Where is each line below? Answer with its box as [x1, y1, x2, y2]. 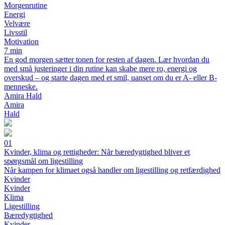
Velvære [4, 19, 30, 28]
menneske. [4, 82, 38, 91]
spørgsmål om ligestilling [4, 157, 83, 165]
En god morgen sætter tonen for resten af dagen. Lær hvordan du [4, 55, 209, 64]
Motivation [4, 37, 39, 46]
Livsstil [4, 28, 27, 37]
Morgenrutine [4, 1, 47, 10]
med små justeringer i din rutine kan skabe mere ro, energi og [4, 64, 197, 73]
